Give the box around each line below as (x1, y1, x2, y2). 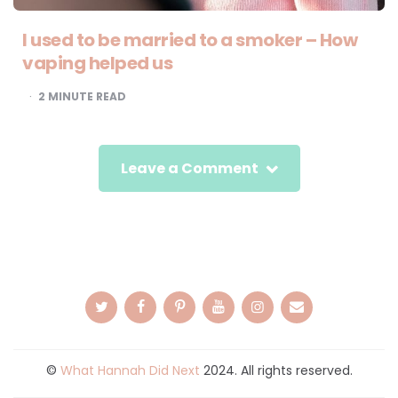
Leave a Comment (120, 157, 259, 179)
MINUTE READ (45, 88, 126, 104)
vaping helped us (22, 50, 172, 76)
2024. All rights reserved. (199, 361, 353, 379)
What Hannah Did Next (60, 361, 200, 379)
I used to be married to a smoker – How (22, 27, 357, 52)
